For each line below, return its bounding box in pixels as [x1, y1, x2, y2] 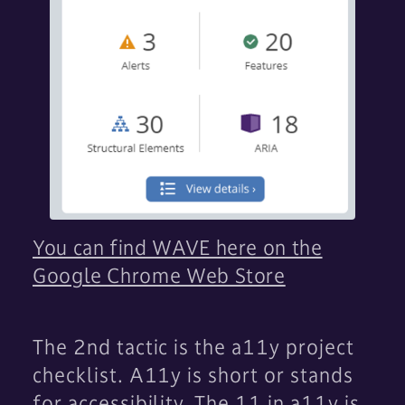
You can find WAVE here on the [33, 235, 323, 261]
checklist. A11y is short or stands [33, 363, 353, 389]
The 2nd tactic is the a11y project [33, 334, 354, 361]
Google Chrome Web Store [33, 263, 286, 289]
